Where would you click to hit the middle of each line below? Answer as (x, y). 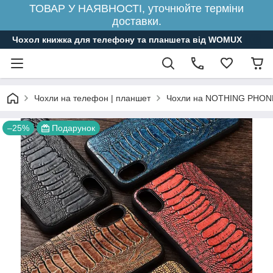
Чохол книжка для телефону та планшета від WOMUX (127, 40)
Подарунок (73, 128)
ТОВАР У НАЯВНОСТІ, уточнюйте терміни (136, 9)
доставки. (136, 21)
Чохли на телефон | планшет (92, 98)
